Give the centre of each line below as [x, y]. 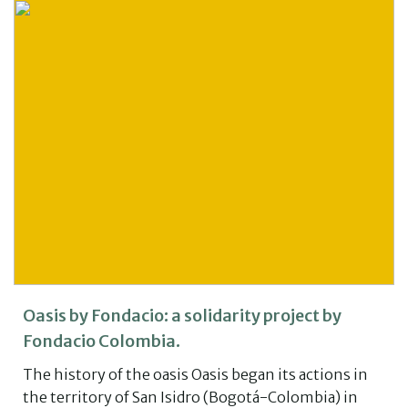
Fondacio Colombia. [102, 341]
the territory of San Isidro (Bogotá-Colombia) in [190, 397]
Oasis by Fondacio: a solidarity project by [182, 315]
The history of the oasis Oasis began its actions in [195, 374]
